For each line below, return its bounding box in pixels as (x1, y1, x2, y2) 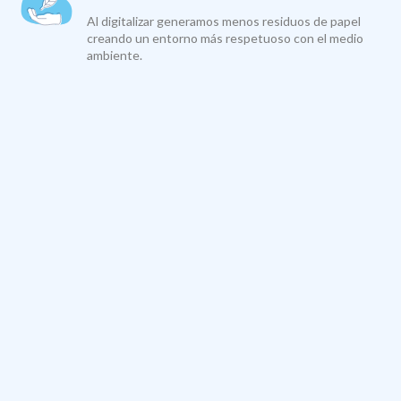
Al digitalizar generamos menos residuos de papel (87, 13, 362, 30)
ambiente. (87, 47, 143, 64)
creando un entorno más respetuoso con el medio (87, 30, 364, 47)
